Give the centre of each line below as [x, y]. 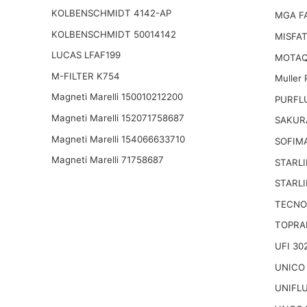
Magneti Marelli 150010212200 [117, 97]
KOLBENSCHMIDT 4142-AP [111, 13]
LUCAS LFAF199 [86, 55]
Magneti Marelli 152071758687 [118, 118]
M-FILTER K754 [85, 76]
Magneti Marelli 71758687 [107, 160]
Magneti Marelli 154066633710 [118, 139]
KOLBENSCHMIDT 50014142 [113, 34]
